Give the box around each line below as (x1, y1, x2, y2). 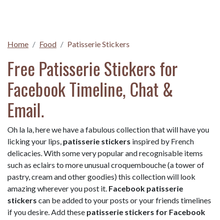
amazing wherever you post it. (7, 184, 109, 193)
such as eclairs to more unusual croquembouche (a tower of (7, 160, 204, 169)
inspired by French (131, 137, 194, 146)
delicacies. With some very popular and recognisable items (7, 148, 203, 158)
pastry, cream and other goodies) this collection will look (7, 172, 195, 181)
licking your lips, (7, 137, 63, 146)
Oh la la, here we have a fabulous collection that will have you (7, 125, 209, 134)
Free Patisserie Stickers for (7, 55, 178, 81)
